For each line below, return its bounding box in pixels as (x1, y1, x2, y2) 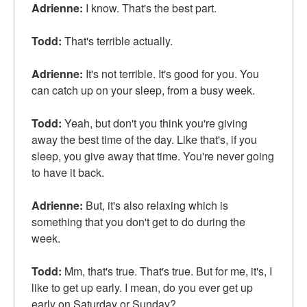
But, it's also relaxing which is (83, 197, 228, 214)
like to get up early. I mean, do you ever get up (32, 280, 253, 296)
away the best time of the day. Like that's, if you (32, 132, 257, 148)
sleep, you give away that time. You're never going (32, 148, 274, 164)
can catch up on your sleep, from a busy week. (32, 82, 255, 99)
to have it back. (32, 164, 104, 181)
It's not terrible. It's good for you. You (83, 66, 259, 82)
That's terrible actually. (62, 33, 173, 49)
